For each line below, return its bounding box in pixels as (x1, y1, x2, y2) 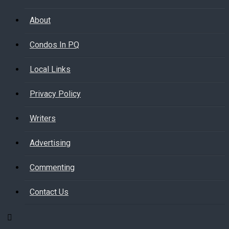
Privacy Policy (30, 89, 81, 99)
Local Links (30, 64, 71, 74)
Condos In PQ (30, 40, 79, 50)
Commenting (30, 163, 75, 172)
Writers (30, 113, 56, 123)
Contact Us (30, 187, 68, 197)
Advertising (30, 138, 71, 148)
